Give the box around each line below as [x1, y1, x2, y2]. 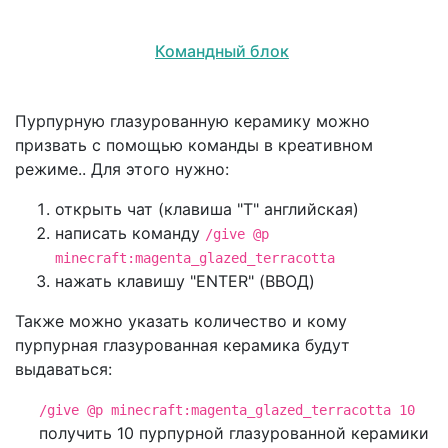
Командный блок [155, 40, 289, 61]
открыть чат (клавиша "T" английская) [55, 198, 359, 219]
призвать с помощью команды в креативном [15, 134, 373, 155]
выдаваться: [15, 358, 112, 379]
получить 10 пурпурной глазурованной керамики [39, 422, 429, 443]
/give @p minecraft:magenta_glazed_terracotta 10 [39, 401, 415, 418]
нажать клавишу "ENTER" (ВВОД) [55, 270, 315, 291]
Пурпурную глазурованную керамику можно [15, 110, 370, 131]
